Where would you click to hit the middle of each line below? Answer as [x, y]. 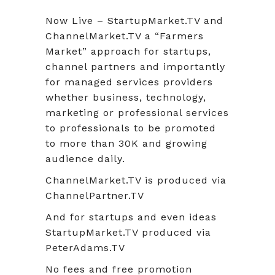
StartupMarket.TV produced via [128, 232]
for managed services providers [129, 82]
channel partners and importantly [135, 66]
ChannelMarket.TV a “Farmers [125, 36]
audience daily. [85, 158]
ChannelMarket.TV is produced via [136, 180]
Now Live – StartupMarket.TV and [134, 20]
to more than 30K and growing [126, 143]
